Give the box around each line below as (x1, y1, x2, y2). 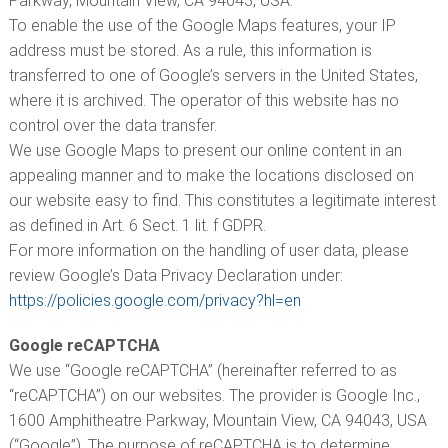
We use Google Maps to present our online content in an (8, 141, 402, 160)
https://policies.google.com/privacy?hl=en (8, 291, 301, 310)
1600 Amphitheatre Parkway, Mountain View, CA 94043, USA (8, 411, 427, 430)
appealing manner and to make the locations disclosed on (8, 166, 414, 185)
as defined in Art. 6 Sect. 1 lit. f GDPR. (8, 216, 266, 235)
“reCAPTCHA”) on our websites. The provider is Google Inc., (8, 386, 420, 405)
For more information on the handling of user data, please (8, 241, 409, 260)
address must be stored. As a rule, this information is (8, 41, 372, 60)
